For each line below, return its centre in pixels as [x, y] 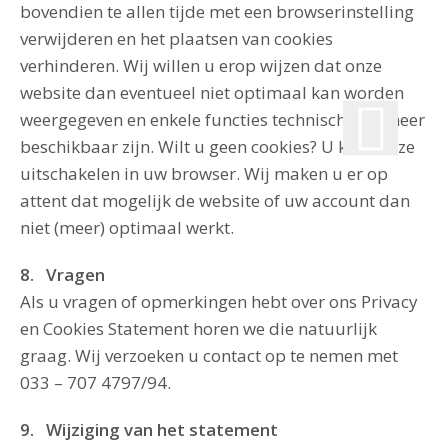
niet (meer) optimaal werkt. [127, 227]
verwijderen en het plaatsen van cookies [176, 38]
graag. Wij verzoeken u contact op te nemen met [209, 355]
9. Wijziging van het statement [149, 429]
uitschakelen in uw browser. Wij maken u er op [204, 173]
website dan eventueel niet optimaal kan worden [212, 92]
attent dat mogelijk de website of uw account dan [215, 200]
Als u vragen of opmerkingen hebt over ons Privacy [219, 301]
